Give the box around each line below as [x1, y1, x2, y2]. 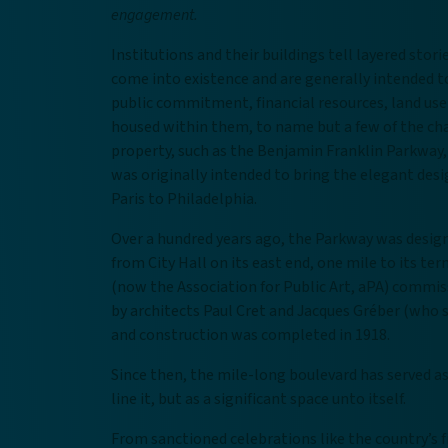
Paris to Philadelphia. [111, 188, 260, 210]
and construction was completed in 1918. [111, 324, 393, 346]
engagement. [111, 4, 201, 26]
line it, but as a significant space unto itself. [111, 388, 406, 410]
